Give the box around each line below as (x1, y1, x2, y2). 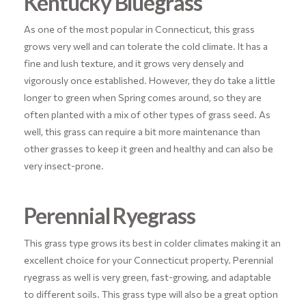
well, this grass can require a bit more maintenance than (23, 126, 260, 138)
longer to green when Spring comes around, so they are (23, 92, 262, 104)
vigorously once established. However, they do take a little (23, 74, 275, 87)
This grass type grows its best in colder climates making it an (23, 236, 281, 249)
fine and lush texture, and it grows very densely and (23, 57, 244, 70)
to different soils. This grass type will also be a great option (23, 288, 278, 300)
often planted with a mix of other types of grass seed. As (23, 109, 270, 121)
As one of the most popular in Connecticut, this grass (23, 23, 255, 36)
